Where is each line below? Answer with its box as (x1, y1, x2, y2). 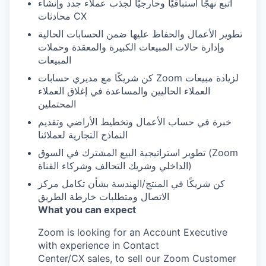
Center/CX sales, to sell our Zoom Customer (38, 252, 236, 264)
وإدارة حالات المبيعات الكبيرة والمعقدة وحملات (38, 41, 224, 53)
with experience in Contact (38, 239, 159, 251)
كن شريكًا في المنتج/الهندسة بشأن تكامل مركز (38, 178, 225, 189)
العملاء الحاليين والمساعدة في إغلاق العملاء (38, 85, 210, 97)
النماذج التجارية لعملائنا (38, 129, 128, 141)
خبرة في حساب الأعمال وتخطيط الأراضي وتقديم (38, 116, 232, 128)
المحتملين (38, 98, 76, 110)
